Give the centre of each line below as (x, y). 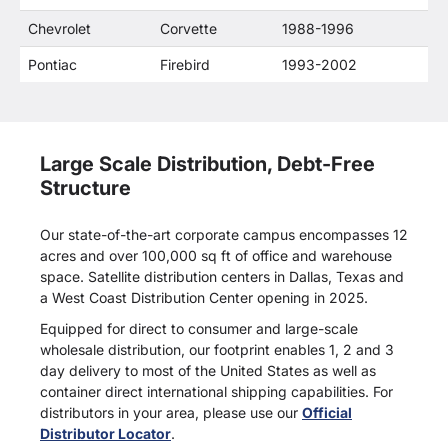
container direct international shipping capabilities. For (216, 391)
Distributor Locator (105, 433)
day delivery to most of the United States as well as (208, 370)
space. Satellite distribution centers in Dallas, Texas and (222, 276)
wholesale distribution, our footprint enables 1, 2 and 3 (217, 349)
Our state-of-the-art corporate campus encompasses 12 (224, 234)
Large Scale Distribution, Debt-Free (207, 164)
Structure (85, 188)
